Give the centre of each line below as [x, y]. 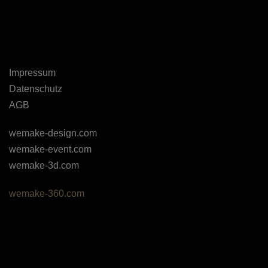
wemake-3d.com [44, 166]
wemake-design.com [53, 133]
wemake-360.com [47, 194]
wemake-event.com [50, 150]
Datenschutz [36, 89]
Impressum [32, 73]
